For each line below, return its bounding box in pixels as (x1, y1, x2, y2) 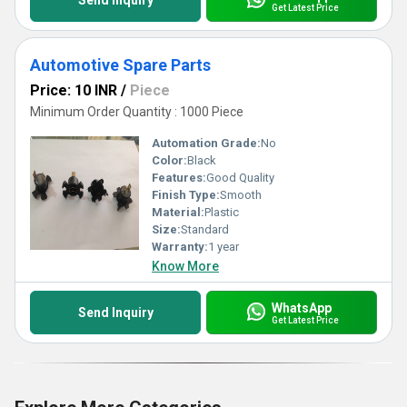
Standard (181, 223, 229, 236)
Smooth (220, 188, 262, 202)
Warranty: (152, 240, 208, 253)
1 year (208, 240, 239, 253)
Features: (152, 171, 206, 184)
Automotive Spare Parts (30, 55, 211, 74)
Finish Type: (152, 188, 220, 202)
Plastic (204, 205, 239, 219)
